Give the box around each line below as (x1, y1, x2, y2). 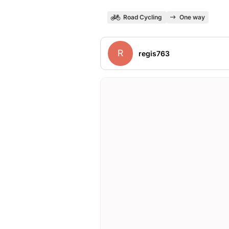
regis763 (138, 49, 170, 58)
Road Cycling (123, 13, 162, 21)
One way (179, 13, 205, 21)
